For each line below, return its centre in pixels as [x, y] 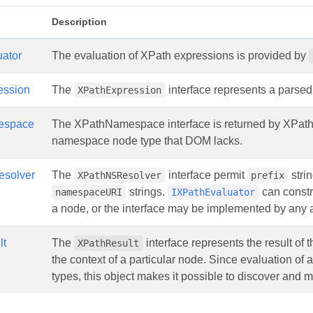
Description [79, 22]
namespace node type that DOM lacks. [147, 141]
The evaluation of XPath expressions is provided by [180, 56]
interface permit [206, 175]
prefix [268, 175]
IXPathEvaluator [213, 192]
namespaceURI [89, 192]
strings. [147, 192]
